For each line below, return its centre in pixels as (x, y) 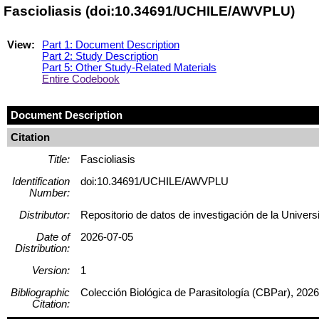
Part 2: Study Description (100, 56)
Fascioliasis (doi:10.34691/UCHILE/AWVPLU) (149, 11)
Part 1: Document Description (111, 45)
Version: (51, 270)
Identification (41, 181)
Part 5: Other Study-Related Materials (129, 67)
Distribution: (42, 248)
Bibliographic (40, 292)
